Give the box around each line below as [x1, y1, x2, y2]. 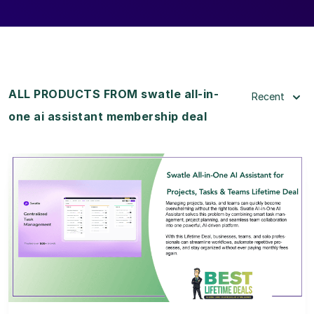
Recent [252, 90, 285, 102]
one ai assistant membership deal [8, 109, 207, 123]
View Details [125, 203, 189, 215]
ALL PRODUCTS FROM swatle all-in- [8, 86, 219, 101]
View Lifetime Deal [109, 238, 205, 251]
